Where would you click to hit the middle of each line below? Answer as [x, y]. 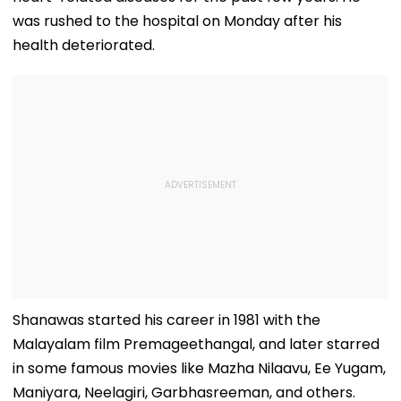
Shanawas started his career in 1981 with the [166, 320]
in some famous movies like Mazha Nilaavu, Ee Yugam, [199, 368]
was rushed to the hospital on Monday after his [177, 21]
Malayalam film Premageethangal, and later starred [196, 344]
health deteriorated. [84, 45]
